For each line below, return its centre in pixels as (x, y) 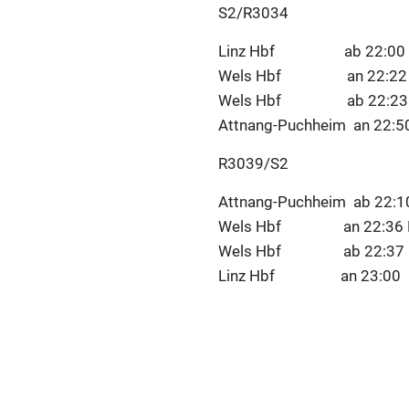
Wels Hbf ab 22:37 (311, 252)
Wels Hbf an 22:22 (313, 76)
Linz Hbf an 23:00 (309, 276)
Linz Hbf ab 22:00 (312, 52)
